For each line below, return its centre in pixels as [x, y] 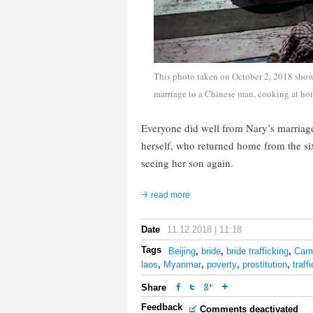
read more [170, 195]
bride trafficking [257, 251]
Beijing [182, 251]
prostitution [265, 264]
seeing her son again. [187, 163]
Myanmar [182, 264]
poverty [222, 264]
